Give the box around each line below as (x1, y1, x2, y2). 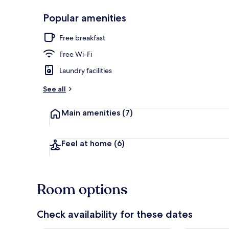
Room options (37, 179, 127, 199)
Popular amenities (43, 11, 126, 24)
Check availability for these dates (37, 208, 193, 220)
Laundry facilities (59, 65, 112, 75)
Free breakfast (59, 33, 105, 42)
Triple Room (189, 28, 225, 37)
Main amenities (61, 107, 122, 118)
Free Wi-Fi (59, 49, 92, 59)
